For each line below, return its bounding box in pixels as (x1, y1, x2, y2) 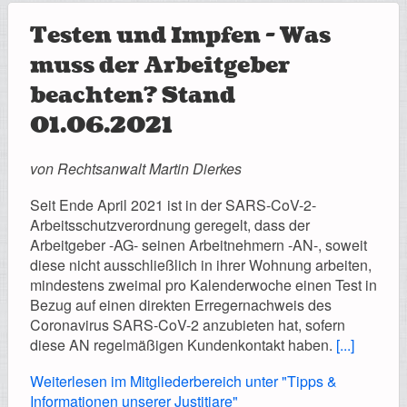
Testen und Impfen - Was (30, 19, 331, 52)
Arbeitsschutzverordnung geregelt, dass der (30, 213, 310, 235)
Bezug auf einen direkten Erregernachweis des (30, 293, 332, 315)
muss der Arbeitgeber (30, 49, 290, 82)
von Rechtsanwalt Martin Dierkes (30, 157, 242, 179)
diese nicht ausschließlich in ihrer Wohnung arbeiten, (30, 253, 372, 275)
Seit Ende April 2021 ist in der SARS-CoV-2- (30, 194, 316, 215)
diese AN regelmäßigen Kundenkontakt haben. (30, 333, 336, 355)
